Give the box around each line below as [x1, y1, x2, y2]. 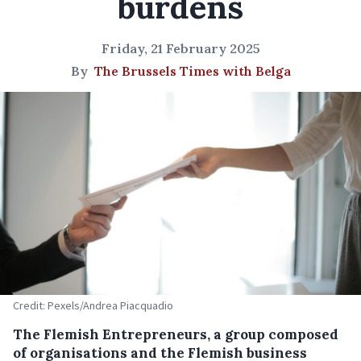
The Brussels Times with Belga [93, 63, 291, 79]
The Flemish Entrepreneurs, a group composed [13, 326, 338, 343]
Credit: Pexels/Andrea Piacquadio [13, 298, 173, 313]
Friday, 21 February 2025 [101, 40, 260, 56]
